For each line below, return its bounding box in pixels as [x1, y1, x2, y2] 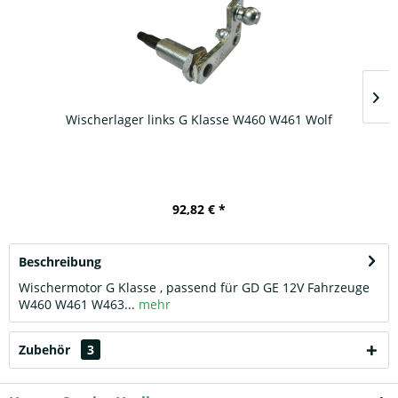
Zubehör [19, 340, 74, 358]
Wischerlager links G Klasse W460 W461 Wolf [66, 110, 332, 128]
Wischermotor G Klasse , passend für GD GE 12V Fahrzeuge [19, 278, 370, 296]
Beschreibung [19, 252, 101, 270]
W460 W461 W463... [19, 295, 135, 313]
